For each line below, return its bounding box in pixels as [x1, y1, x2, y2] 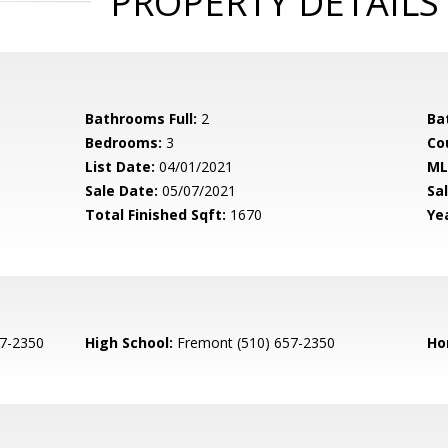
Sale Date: [85, 181, 159, 200]
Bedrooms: [85, 133, 163, 152]
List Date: [85, 157, 156, 176]
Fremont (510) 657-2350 [173, 333, 336, 352]
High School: [85, 333, 174, 352]
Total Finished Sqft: [85, 205, 227, 224]
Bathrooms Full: [85, 109, 198, 128]
